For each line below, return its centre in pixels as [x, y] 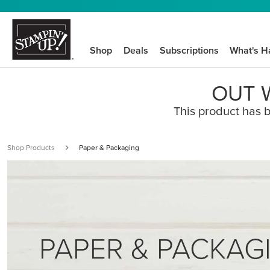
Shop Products [31, 147]
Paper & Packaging [109, 147]
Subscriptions [189, 50]
